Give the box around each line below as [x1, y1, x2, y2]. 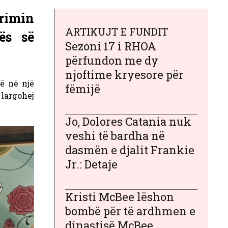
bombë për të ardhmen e [65, 204, 195, 218]
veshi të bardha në [65, 128, 165, 143]
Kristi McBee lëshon [65, 189, 174, 204]
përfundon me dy [65, 53, 158, 68]
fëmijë [65, 81, 100, 96]
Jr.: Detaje [65, 157, 118, 172]
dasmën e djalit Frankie [65, 142, 194, 157]
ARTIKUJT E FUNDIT [65, 25, 168, 38]
